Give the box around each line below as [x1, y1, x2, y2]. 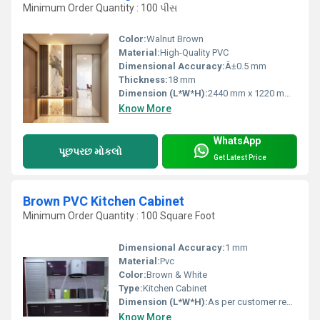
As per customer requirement [208, 296, 286, 307]
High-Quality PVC [160, 47, 229, 59]
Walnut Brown [146, 34, 204, 45]
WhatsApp [214, 135, 261, 147]
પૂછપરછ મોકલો [59, 145, 122, 157]
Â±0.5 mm [225, 61, 266, 72]
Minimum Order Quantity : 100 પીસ [23, 1, 177, 14]
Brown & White [146, 269, 207, 280]
